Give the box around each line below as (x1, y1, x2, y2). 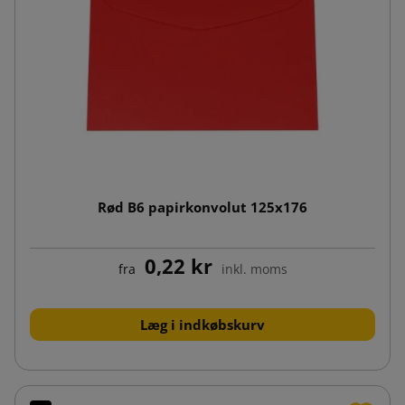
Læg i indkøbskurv (140, 315, 265, 334)
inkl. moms (221, 259, 287, 278)
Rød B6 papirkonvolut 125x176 (98, 197, 307, 216)
